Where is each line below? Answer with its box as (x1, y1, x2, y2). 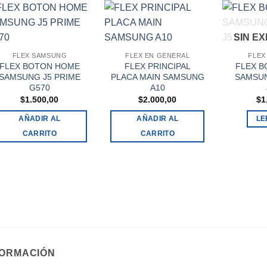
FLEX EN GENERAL (125, 51, 190, 59)
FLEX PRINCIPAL (124, 61, 191, 71)
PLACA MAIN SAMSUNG (110, 72, 204, 82)
